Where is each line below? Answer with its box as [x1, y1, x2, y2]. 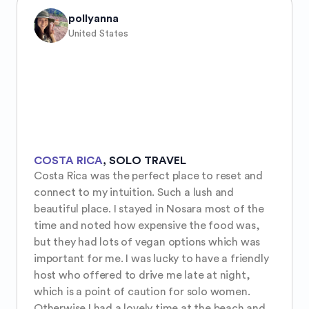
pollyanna [68, 12, 119, 24]
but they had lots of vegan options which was [34, 237, 261, 248]
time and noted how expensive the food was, [34, 220, 260, 232]
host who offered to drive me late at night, [34, 270, 250, 281]
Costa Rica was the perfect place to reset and [34, 170, 263, 182]
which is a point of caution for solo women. [34, 286, 250, 298]
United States [68, 28, 128, 39]
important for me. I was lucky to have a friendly [34, 253, 269, 265]
